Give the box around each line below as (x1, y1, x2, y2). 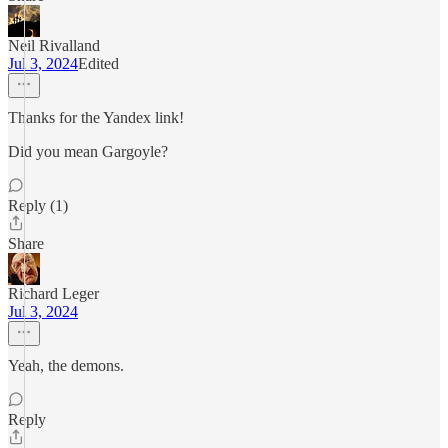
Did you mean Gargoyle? (8, 143, 168, 160)
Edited (78, 55, 119, 72)
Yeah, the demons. (8, 357, 124, 374)
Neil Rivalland (8, 37, 100, 54)
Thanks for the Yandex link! (8, 109, 184, 126)
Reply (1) (8, 197, 68, 214)
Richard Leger (8, 285, 99, 302)
